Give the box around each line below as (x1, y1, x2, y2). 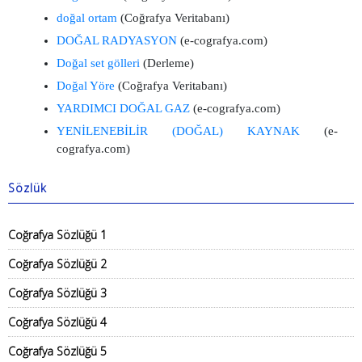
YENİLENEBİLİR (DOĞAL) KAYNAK (57, 124, 300, 137)
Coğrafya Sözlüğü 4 (8, 314, 107, 330)
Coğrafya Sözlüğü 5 (8, 343, 107, 359)
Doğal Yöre (57, 79, 115, 92)
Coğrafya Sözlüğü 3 (8, 285, 107, 301)
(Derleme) (140, 57, 194, 69)
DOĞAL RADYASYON (57, 34, 177, 47)
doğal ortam (57, 11, 117, 24)
